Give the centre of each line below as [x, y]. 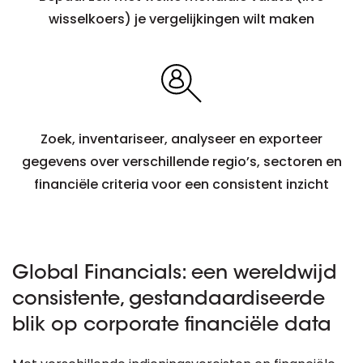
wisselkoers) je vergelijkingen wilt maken [181, 19]
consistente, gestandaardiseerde [169, 300]
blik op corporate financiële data [172, 326]
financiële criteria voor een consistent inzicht [181, 184]
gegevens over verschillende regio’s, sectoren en [181, 162]
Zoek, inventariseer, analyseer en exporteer [181, 139]
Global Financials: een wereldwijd [175, 274]
